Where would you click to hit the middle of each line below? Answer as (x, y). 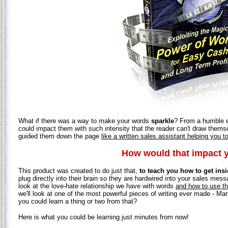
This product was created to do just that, (79, 170)
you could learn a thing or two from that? (78, 201)
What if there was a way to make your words (85, 121)
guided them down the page (60, 136)
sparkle (163, 121)
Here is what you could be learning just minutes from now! (104, 217)
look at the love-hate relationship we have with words (97, 186)
